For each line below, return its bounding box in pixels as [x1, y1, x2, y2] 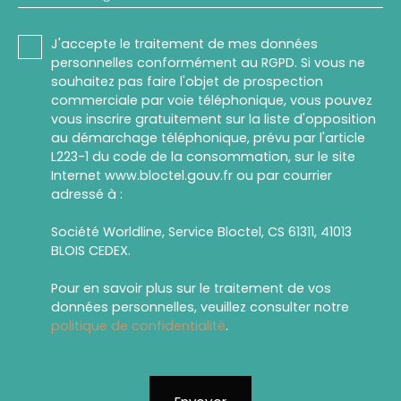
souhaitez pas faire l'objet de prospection [51, 73, 323, 91]
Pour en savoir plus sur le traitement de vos [51, 279, 331, 298]
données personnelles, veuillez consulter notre [51, 298, 349, 317]
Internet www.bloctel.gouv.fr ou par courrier [51, 166, 332, 185]
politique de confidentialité [51, 317, 226, 336]
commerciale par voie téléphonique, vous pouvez [51, 91, 372, 110]
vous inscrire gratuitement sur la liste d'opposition [51, 110, 376, 129]
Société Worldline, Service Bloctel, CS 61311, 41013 [51, 223, 352, 242]
